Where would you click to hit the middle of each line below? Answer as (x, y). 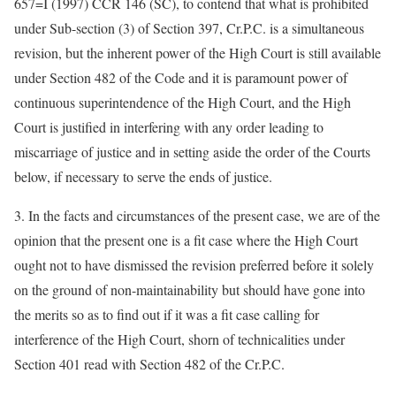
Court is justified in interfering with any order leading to (169, 127)
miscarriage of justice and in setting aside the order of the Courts (192, 152)
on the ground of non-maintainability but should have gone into (190, 289)
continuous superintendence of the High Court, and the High (183, 102)
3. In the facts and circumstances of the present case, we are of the (197, 215)
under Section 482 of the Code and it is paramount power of (181, 77)
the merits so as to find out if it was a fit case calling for (167, 314)
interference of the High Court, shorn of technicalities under (179, 339)
